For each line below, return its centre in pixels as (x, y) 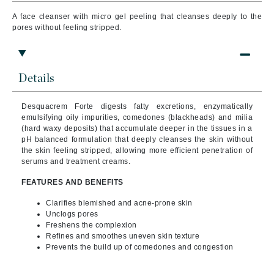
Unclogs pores (72, 214)
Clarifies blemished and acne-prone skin (119, 203)
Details (37, 79)
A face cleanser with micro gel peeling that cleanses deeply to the (137, 17)
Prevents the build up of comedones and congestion (140, 247)
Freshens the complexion (91, 225)
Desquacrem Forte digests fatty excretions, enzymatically (137, 106)
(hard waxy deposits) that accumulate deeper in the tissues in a (137, 128)
